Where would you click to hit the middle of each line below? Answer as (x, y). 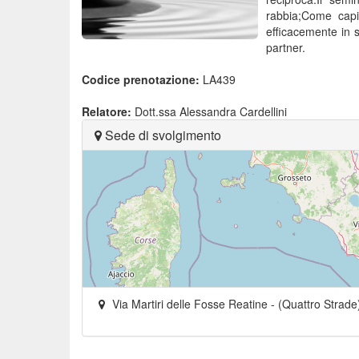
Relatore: (107, 111)
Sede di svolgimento (161, 135)
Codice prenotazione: (141, 79)
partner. (286, 47)
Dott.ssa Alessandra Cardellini (209, 111)
